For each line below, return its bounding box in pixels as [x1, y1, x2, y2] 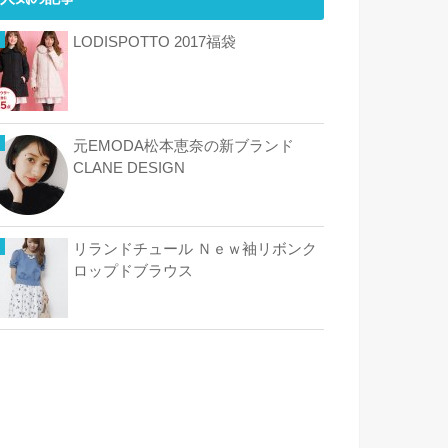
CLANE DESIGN [73, 159, 185, 176]
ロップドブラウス [73, 262, 193, 279]
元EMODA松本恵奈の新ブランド [73, 137, 294, 154]
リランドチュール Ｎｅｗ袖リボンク [73, 240, 317, 257]
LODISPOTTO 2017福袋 [73, 34, 236, 51]
